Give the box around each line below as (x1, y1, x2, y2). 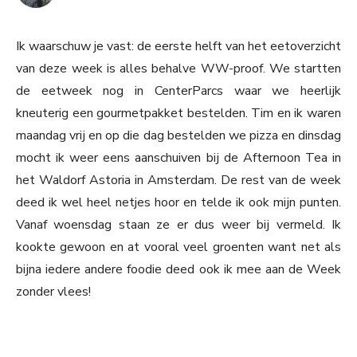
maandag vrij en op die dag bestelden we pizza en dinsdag (16, 127, 341, 145)
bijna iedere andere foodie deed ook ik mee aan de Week (16, 261, 341, 279)
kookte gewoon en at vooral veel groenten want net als (16, 238, 341, 257)
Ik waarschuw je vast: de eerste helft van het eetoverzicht (16, 37, 341, 56)
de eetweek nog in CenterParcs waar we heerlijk (16, 82, 341, 100)
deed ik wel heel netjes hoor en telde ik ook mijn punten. (16, 194, 341, 212)
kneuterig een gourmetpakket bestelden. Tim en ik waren (16, 104, 341, 123)
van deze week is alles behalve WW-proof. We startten (16, 60, 341, 78)
